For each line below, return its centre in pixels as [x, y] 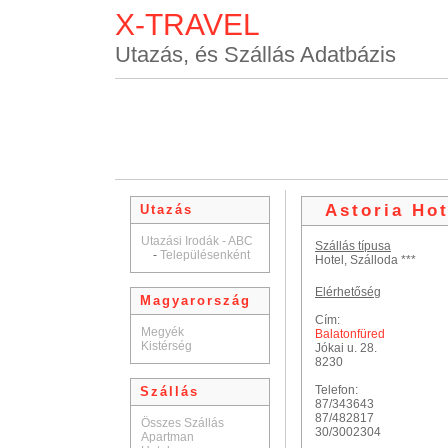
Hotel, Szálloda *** [365, 260]
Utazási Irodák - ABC [197, 241]
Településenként [205, 255]
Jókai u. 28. [346, 348]
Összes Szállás [182, 423]
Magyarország [192, 300]
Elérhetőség [348, 292]
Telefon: [336, 390]
